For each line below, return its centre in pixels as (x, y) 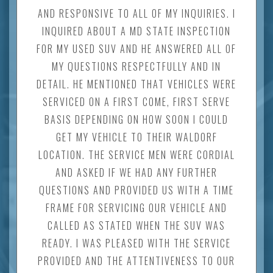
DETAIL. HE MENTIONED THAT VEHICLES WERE (136, 84)
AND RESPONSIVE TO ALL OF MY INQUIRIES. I (136, 13)
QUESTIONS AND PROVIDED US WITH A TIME (136, 190)
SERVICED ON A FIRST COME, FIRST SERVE (136, 101)
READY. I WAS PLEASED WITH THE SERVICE (136, 243)
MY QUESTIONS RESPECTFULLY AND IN (136, 66)
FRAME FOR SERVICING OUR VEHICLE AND (136, 207)
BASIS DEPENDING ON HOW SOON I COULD (136, 119)
